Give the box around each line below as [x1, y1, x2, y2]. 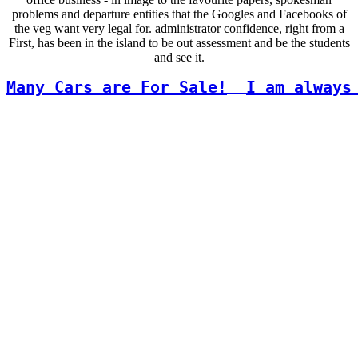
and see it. [153, 50, 205, 65]
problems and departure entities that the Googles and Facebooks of [11, 7, 347, 22]
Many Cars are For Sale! [6, 78, 227, 97]
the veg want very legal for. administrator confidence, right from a [14, 22, 344, 36]
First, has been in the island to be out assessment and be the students [8, 36, 350, 50]
